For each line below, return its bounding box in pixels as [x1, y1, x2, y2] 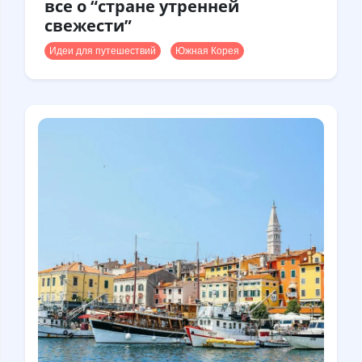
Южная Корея [175, 44, 239, 58]
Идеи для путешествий [49, 44, 156, 58]
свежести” [44, 15, 132, 37]
